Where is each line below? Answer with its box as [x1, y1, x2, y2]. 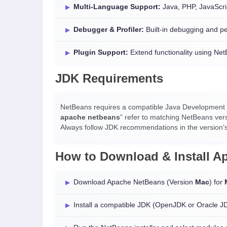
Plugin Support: [73, 49, 128, 56]
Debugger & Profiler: [73, 26, 144, 33]
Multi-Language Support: [73, 3, 161, 11]
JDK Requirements [55, 71, 163, 85]
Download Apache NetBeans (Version [73, 178, 195, 186]
